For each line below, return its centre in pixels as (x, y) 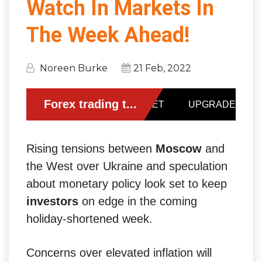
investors (52, 201)
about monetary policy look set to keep (127, 183)
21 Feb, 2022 (162, 68)
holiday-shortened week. (89, 218)
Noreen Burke (74, 68)
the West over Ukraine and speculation (127, 166)
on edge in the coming (138, 201)
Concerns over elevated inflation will (119, 252)
